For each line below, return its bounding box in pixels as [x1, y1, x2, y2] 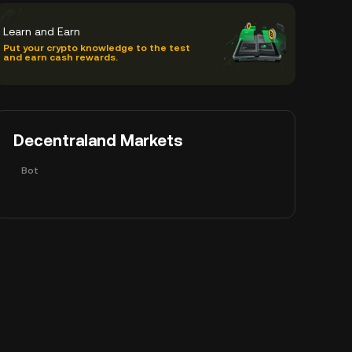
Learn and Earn [3, 24, 80, 38]
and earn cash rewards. [3, 51, 118, 63]
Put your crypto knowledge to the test [3, 42, 190, 53]
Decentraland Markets [13, 130, 183, 150]
